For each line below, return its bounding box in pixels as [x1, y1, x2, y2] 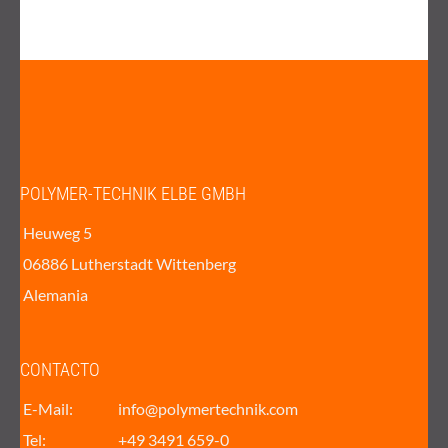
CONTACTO [20, 359, 100, 381]
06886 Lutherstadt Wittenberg [23, 254, 237, 274]
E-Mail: [23, 399, 74, 419]
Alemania [23, 285, 89, 305]
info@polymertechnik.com [118, 399, 299, 419]
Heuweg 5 [23, 223, 93, 243]
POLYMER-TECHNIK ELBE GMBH [20, 183, 246, 205]
